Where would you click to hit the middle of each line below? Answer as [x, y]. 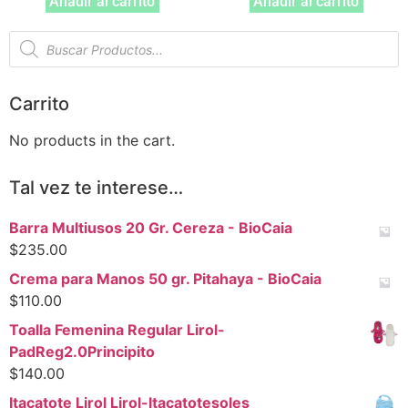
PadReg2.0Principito [82, 352]
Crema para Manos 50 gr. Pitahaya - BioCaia [165, 279]
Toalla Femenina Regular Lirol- [117, 330]
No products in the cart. [92, 141]
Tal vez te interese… [96, 188]
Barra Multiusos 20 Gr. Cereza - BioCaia [151, 228]
